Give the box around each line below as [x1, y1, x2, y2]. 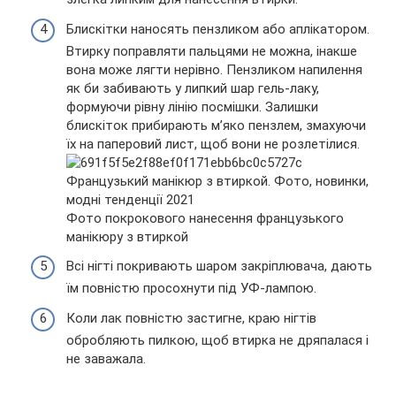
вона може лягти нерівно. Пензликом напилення [66, 61, 362, 78]
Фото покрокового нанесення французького [66, 209, 344, 226]
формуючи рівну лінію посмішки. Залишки [66, 98, 318, 115]
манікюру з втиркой [66, 228, 188, 245]
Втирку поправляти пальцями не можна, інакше [66, 42, 357, 59]
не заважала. [66, 350, 146, 367]
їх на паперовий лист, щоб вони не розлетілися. [66, 135, 360, 152]
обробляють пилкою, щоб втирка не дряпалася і [66, 331, 369, 348]
